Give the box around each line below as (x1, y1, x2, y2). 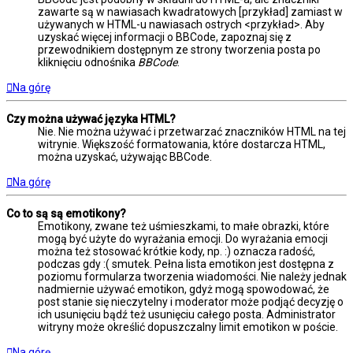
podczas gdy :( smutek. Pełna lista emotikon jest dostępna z (38, 258, 334, 271)
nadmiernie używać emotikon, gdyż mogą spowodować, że (38, 283, 329, 296)
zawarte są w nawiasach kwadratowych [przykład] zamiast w (38, 6, 343, 19)
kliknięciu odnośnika (38, 56, 138, 69)
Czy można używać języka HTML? (6, 113, 176, 126)
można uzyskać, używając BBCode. (38, 150, 212, 164)
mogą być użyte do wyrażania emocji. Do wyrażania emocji (38, 232, 328, 246)
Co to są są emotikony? (6, 207, 126, 221)
